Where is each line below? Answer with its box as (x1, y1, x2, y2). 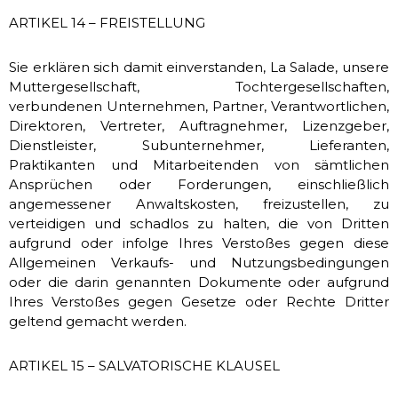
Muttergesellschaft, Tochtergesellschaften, (9, 78, 389, 95)
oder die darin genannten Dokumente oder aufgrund (9, 274, 389, 291)
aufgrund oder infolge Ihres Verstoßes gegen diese (9, 235, 389, 251)
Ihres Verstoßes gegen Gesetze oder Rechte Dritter (9, 293, 389, 310)
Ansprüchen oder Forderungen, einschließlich (9, 176, 389, 193)
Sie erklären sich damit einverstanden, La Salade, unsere (9, 59, 389, 76)
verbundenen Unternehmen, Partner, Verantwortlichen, (9, 98, 389, 115)
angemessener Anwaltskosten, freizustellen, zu (9, 195, 389, 212)
